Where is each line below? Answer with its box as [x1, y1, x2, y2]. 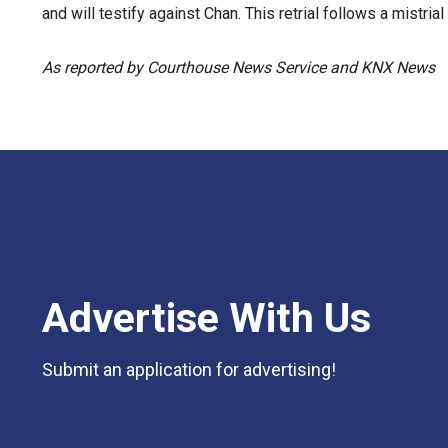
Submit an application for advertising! [42, 359, 336, 380]
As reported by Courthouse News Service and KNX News [42, 58, 435, 77]
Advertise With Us [42, 294, 371, 342]
